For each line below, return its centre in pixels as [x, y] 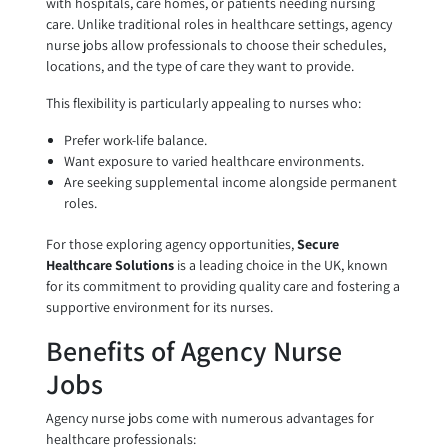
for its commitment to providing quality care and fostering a [222, 286]
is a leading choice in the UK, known [280, 265]
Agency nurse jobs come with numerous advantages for [209, 418]
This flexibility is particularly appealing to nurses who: [203, 103]
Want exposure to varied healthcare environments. [213, 161]
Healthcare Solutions [109, 265]
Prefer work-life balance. [135, 140]
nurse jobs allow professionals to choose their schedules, [215, 45]
